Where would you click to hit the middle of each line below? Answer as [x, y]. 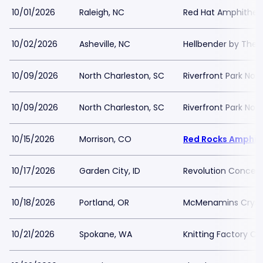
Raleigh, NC [102, 12]
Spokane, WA [106, 234]
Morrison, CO [105, 139]
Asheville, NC [105, 44]
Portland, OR [104, 203]
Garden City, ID [110, 171]
